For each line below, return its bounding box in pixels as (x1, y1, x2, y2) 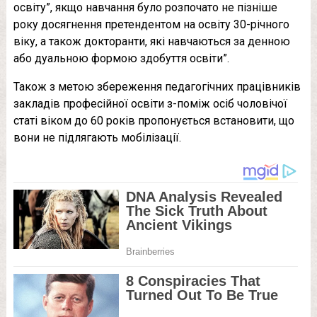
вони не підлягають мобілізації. (13, 131, 181, 144)
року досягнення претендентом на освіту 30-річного (13, 18, 289, 31)
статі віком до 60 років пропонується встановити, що (13, 114, 294, 127)
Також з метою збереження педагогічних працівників (13, 80, 301, 93)
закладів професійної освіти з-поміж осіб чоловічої (13, 97, 287, 110)
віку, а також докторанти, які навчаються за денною (13, 35, 290, 48)
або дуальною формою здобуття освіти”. (13, 52, 229, 65)
